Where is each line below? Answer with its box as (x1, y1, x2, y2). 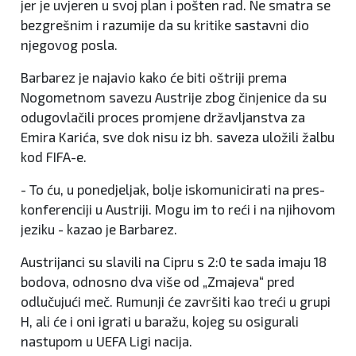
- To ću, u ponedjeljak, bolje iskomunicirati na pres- (21, 181, 325, 198)
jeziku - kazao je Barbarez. (21, 221, 184, 238)
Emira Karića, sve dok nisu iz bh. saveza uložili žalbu (21, 129, 335, 145)
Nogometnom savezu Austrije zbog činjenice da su (21, 89, 327, 106)
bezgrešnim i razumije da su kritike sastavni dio (21, 17, 309, 33)
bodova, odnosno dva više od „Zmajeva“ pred (21, 273, 295, 290)
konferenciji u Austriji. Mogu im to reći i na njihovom (21, 201, 335, 218)
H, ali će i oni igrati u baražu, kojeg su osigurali (21, 313, 299, 330)
